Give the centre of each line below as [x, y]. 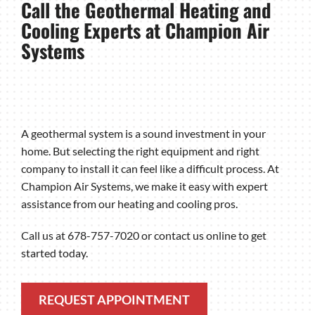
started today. [54, 253]
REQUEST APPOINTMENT [115, 299]
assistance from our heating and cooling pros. [129, 204]
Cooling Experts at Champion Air [145, 30]
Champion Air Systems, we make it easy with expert [144, 186]
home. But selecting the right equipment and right [140, 151]
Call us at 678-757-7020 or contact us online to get [143, 236]
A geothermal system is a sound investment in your [143, 134]
